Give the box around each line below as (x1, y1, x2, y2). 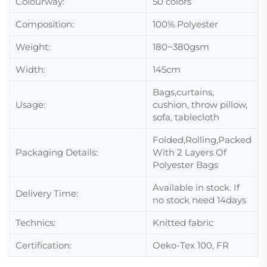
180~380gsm (153, 41, 209, 52)
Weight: (15, 41, 50, 52)
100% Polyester (153, 18, 218, 30)
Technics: (15, 217, 55, 228)
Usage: (15, 99, 45, 110)
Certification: (15, 240, 72, 251)
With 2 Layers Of (153, 147, 226, 158)
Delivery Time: (15, 188, 78, 199)
